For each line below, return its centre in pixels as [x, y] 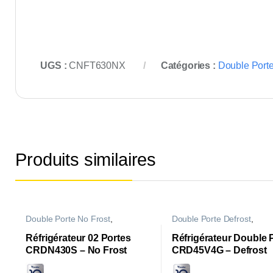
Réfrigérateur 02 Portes [78, 238]
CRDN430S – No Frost [76, 250]
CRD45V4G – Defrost [219, 250]
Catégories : [189, 66]
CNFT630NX [97, 66]
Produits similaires [86, 159]
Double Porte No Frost [68, 219]
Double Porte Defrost [211, 219]
